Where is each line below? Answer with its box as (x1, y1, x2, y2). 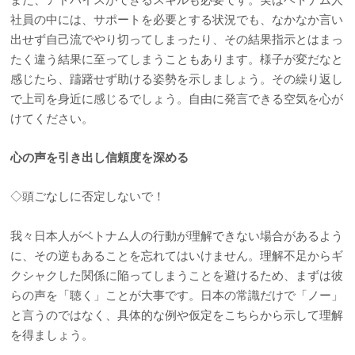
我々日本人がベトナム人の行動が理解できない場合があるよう (10, 227, 344, 243)
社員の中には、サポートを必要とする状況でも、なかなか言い (10, 10, 344, 27)
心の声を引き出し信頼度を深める (10, 148, 189, 165)
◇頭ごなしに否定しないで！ (10, 188, 166, 204)
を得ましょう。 (10, 326, 94, 342)
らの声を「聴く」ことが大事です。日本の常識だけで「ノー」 (10, 286, 344, 303)
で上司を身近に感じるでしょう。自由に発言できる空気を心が (10, 90, 344, 106)
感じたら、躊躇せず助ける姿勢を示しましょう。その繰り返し (10, 70, 344, 86)
